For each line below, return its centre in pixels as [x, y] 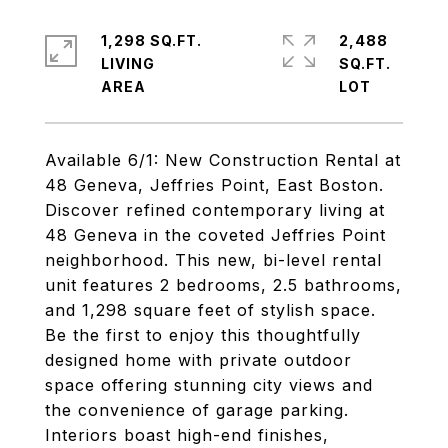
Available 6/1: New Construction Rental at [223, 160]
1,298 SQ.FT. [151, 40]
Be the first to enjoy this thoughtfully [203, 335]
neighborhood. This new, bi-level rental [213, 260]
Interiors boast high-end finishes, [187, 435]
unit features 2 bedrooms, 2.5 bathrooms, [223, 285]
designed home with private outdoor [198, 360]
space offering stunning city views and [209, 385]
